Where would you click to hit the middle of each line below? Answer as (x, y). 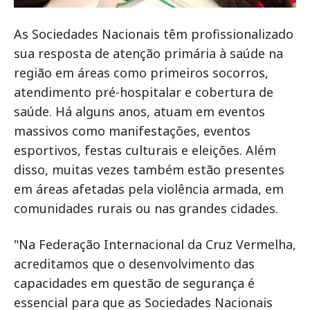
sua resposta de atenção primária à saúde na (148, 54)
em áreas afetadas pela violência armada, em (149, 189)
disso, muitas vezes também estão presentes (149, 170)
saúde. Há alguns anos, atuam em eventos (139, 112)
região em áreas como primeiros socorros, (141, 73)
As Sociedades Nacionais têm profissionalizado (154, 34)
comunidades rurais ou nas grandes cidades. (146, 209)
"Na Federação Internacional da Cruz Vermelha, (155, 245)
